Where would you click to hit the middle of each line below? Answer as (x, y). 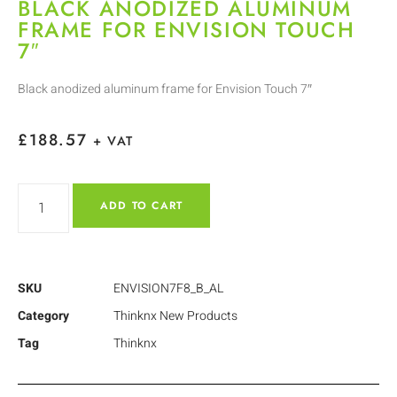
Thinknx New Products (175, 315)
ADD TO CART (142, 205)
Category (43, 315)
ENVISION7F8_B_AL (168, 288)
